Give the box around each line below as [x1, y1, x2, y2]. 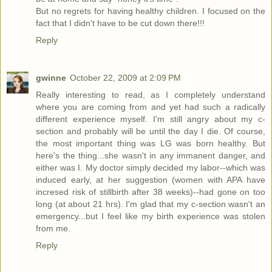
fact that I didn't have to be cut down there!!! [36, 18, 205, 29]
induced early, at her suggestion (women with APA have [36, 175, 265, 185]
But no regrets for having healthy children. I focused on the [36, 6, 265, 16]
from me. [36, 223, 70, 234]
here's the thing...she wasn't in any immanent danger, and [36, 151, 265, 161]
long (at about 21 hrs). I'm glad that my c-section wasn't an [36, 199, 265, 209]
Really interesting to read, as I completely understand [36, 90, 265, 100]
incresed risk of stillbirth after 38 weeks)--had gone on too [36, 187, 265, 197]
